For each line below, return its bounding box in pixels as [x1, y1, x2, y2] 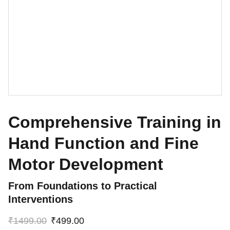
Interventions [8, 194, 73, 205]
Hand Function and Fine [8, 134, 199, 152]
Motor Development [8, 155, 163, 174]
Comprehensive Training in [8, 113, 221, 131]
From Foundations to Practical [8, 180, 157, 191]
